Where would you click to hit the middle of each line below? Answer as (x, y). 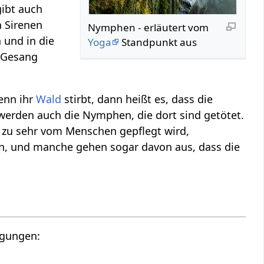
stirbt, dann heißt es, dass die (137, 99)
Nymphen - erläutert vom (148, 28)
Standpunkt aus (158, 42)
